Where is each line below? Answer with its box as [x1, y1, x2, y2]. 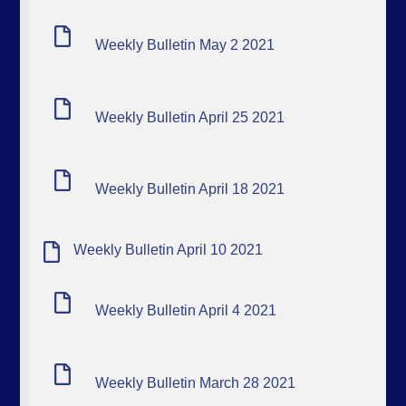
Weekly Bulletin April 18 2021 [95, 180, 285, 197]
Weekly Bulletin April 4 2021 [95, 303, 277, 319]
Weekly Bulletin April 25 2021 [95, 109, 285, 125]
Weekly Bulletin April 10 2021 [73, 242, 264, 258]
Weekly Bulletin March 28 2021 [95, 374, 296, 391]
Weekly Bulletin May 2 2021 [95, 37, 275, 53]
